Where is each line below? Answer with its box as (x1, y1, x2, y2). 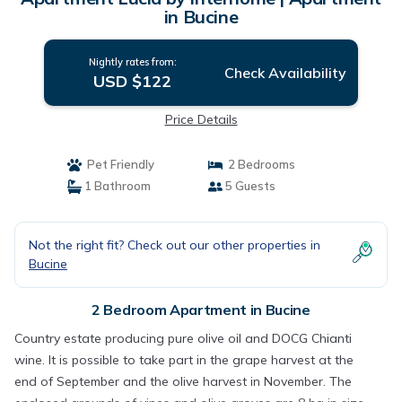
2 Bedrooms (223, 157, 295, 171)
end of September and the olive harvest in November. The (14, 373, 352, 389)
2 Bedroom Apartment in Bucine (92, 301, 310, 319)
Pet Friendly (81, 157, 154, 171)
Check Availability (223, 64, 346, 82)
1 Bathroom (81, 179, 151, 193)
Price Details (164, 111, 238, 127)
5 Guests (223, 179, 275, 193)
